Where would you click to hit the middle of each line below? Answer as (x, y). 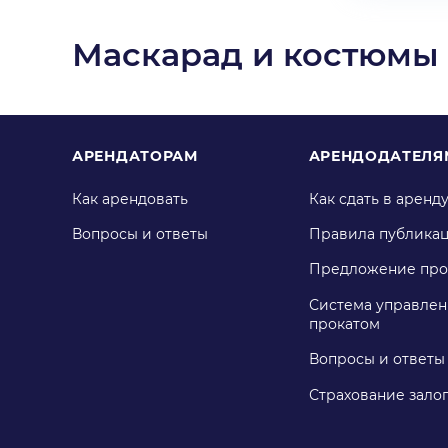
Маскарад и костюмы (255, 54)
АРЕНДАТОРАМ (135, 155)
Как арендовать (130, 199)
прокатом (344, 324)
